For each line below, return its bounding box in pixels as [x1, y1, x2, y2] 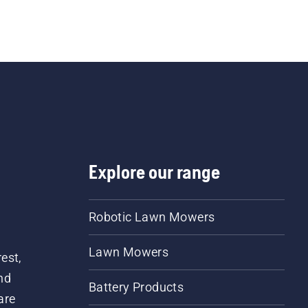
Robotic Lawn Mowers [88, 209, 215, 224]
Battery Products [88, 279, 184, 294]
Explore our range [88, 160, 220, 183]
